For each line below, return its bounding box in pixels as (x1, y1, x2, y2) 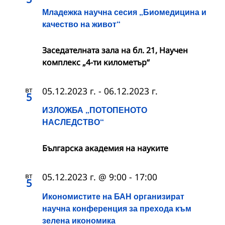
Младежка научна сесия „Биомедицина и (42, 6, 206, 18)
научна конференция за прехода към (42, 202, 191, 214)
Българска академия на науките (42, 143, 168, 154)
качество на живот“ (42, 18, 121, 30)
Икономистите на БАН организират (42, 190, 184, 202)
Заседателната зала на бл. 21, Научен (42, 45, 188, 56)
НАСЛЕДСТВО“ (42, 116, 104, 128)
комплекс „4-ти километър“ (42, 57, 150, 68)
